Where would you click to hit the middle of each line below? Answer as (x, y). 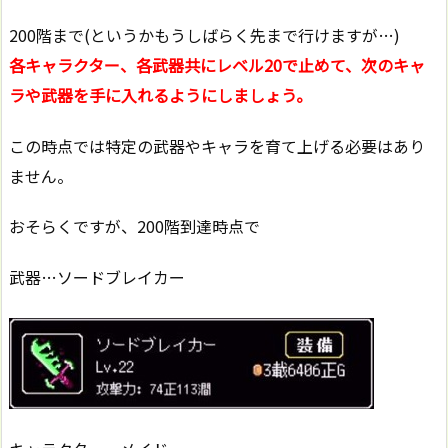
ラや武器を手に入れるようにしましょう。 (160, 94)
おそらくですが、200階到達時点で (134, 226)
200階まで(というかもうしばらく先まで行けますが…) (204, 34)
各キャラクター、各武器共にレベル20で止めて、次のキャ (217, 64)
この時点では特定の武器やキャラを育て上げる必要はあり (217, 145)
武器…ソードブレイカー (97, 277)
